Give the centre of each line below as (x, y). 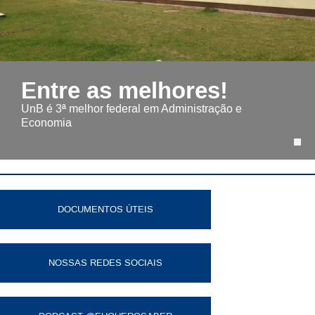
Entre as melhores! (124, 90)
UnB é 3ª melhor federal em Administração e (131, 109)
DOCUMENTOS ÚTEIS (105, 209)
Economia (46, 123)
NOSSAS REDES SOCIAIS (105, 263)
